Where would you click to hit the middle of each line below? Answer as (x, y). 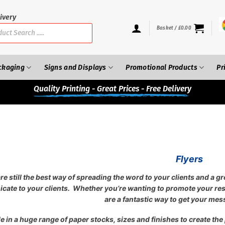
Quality (47, 89)
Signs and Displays (75, 67)
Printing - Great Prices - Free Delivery (126, 89)
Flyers (189, 159)
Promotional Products (161, 67)
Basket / (167, 28)
